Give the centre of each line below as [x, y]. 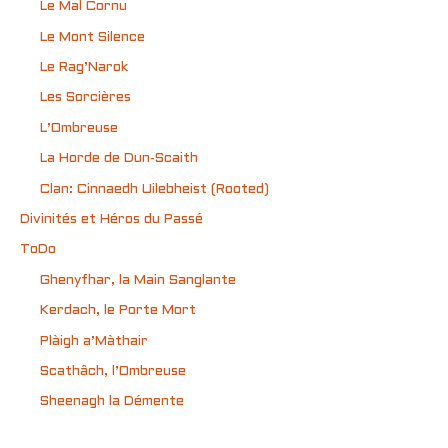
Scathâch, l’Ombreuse [113, 372]
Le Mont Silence [92, 37]
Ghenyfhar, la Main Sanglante [138, 280]
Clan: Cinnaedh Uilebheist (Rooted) [154, 189]
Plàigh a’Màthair [94, 341]
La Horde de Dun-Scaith [119, 159]
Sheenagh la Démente [112, 402]
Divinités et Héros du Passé [111, 220]
